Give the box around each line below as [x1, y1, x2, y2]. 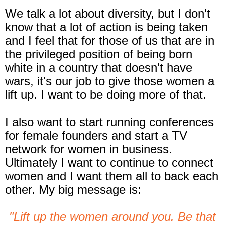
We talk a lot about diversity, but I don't [5, 7, 210, 21]
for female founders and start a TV [5, 129, 187, 143]
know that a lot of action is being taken [5, 20, 208, 34]
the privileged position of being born [5, 47, 192, 61]
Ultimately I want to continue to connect [5, 156, 213, 170]
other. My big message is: [5, 183, 141, 197]
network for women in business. [5, 142, 172, 156]
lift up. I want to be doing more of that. [5, 88, 210, 102]
